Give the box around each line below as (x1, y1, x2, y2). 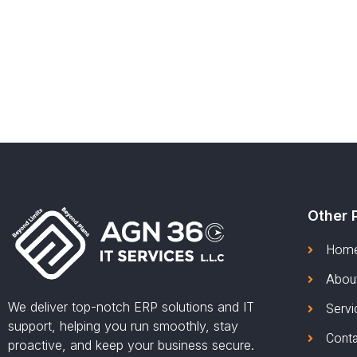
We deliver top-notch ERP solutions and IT (8, 298, 254, 315)
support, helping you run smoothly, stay (8, 317, 238, 334)
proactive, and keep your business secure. (8, 336, 254, 353)
